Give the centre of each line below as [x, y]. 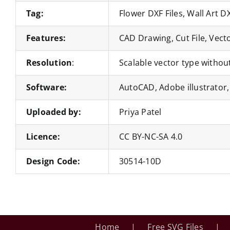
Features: [46, 38]
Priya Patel [140, 112]
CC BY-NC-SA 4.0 [151, 137]
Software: [46, 87]
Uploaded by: [53, 112]
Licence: [43, 137]
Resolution [49, 63]
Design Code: [53, 161]
